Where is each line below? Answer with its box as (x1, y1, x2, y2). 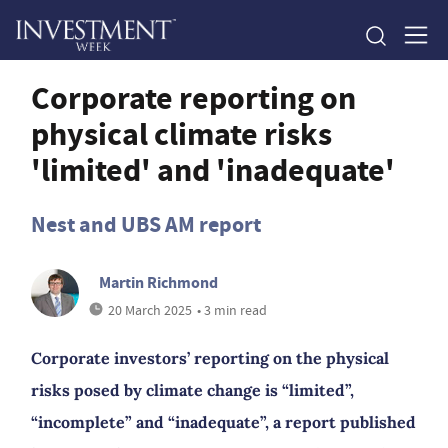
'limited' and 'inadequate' (31, 148, 395, 192)
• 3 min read (197, 301, 267, 319)
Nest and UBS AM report (31, 210, 261, 239)
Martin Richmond (99, 272, 218, 293)
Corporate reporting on (31, 76, 356, 120)
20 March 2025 (108, 301, 192, 319)
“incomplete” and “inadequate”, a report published (31, 412, 416, 432)
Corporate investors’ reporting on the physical (31, 348, 389, 368)
